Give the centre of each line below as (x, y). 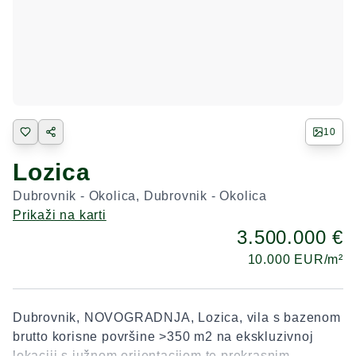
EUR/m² (319, 259)
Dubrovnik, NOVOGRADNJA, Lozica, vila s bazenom (177, 317)
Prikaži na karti (60, 215)
